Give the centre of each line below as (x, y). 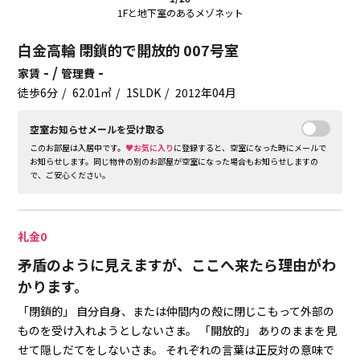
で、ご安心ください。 (70, 175)
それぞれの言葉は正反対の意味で (250, 350)
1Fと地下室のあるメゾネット (180, 12)
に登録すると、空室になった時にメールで (250, 147)
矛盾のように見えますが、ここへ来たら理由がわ (177, 265)
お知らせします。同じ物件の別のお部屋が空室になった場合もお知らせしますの (174, 161)
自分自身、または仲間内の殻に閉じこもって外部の (205, 311)
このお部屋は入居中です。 (78, 147)
